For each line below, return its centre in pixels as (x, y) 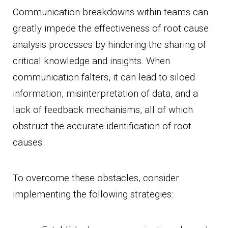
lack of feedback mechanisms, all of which (103, 109)
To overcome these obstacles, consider (96, 178)
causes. (28, 142)
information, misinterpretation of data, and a (105, 93)
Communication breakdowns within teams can (110, 12)
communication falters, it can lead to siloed (104, 77)
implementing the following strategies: (93, 194)
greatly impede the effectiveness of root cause (111, 28)
